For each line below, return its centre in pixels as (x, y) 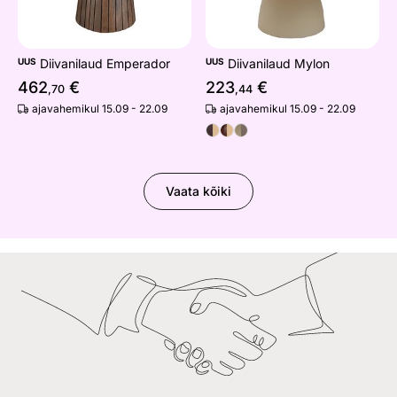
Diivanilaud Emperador (103, 64)
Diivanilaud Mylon (277, 64)
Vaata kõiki (198, 191)
